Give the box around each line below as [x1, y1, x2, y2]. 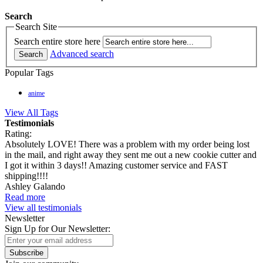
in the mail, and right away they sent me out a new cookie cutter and [5, 149, 257, 160]
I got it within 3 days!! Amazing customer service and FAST [5, 160, 228, 170]
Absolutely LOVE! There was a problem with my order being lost [5, 139, 249, 149]
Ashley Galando [5, 181, 65, 191]
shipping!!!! [5, 170, 48, 181]
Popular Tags [5, 67, 53, 77]
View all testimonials [5, 202, 82, 213]
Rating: [5, 128, 32, 139]
